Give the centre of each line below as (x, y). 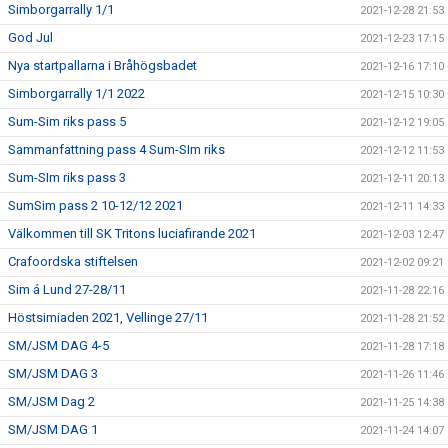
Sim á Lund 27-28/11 (67, 289)
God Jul (30, 37)
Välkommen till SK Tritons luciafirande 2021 (132, 233)
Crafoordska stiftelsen (73, 261)
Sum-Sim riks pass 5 (67, 121)
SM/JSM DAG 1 (53, 429)
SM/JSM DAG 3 (53, 373)
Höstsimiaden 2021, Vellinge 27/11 (108, 317)
